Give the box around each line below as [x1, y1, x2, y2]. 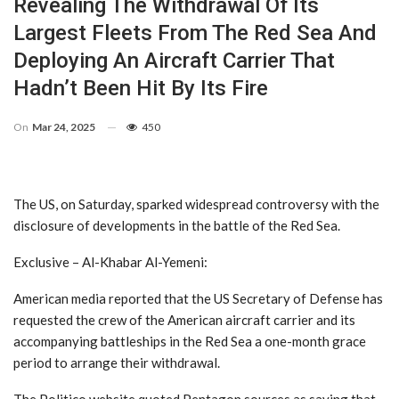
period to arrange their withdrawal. [13, 354, 220, 370]
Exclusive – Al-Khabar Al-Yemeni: [13, 253, 208, 270]
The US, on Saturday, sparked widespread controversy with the [13, 195, 379, 212]
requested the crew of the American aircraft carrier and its [13, 311, 355, 328]
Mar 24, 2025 [32, 119, 95, 134]
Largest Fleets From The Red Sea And [13, 20, 377, 45]
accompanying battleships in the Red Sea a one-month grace [13, 332, 366, 349]
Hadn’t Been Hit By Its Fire [13, 75, 268, 101]
